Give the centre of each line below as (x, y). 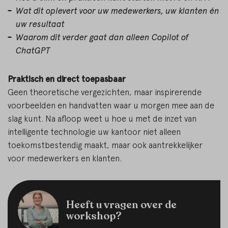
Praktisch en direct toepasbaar (67, 79)
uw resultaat (40, 24)
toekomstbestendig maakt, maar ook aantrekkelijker (105, 145)
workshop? (94, 216)
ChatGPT (33, 51)
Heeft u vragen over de (121, 205)
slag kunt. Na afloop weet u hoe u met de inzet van (102, 119)
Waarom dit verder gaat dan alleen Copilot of (103, 37)
